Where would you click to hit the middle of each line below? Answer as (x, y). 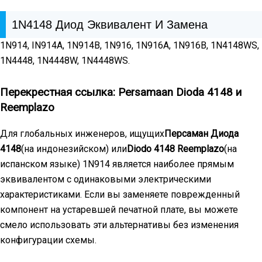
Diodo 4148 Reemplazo (175, 149)
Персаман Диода (201, 133)
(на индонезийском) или (74, 149)
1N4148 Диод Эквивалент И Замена (110, 25)
